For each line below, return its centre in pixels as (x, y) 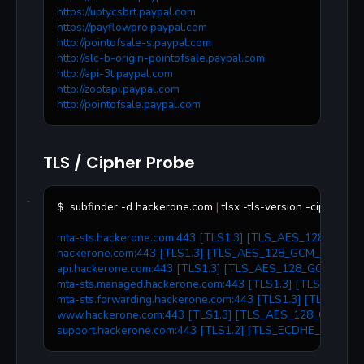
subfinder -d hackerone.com (143, 207)
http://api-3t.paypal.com (115, 74)
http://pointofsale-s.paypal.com (134, 43)
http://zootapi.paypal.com (118, 89)
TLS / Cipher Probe (119, 163)
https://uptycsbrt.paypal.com (126, 12)
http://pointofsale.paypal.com (129, 105)
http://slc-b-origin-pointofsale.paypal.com (161, 58)
